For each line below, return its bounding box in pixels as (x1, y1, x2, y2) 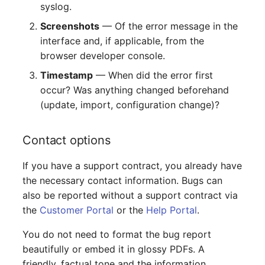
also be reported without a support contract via (22, 189, 238, 201)
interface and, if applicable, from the (40, 34, 205, 47)
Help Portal (146, 203, 198, 216)
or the (114, 203, 147, 216)
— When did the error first (93, 69, 214, 81)
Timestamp (40, 69, 93, 81)
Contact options (22, 132, 111, 147)
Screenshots (40, 20, 100, 32)
